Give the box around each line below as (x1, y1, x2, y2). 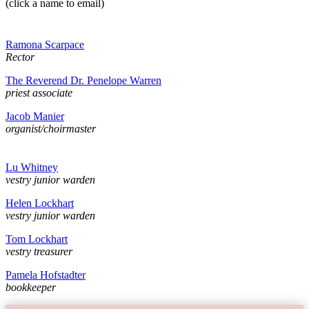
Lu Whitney (6, 161, 58, 174)
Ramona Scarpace (6, 39, 84, 51)
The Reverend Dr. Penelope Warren (6, 74, 161, 87)
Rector (6, 51, 34, 63)
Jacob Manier (6, 110, 64, 123)
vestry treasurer (6, 246, 72, 258)
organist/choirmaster (6, 123, 96, 135)
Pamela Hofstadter (6, 269, 86, 281)
